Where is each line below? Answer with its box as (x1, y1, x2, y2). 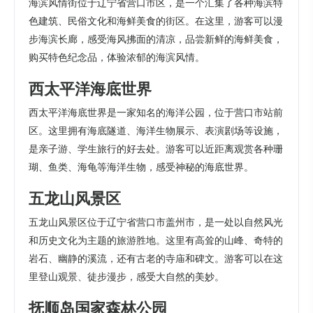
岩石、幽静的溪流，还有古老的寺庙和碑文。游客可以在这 (29, 252, 283, 265)
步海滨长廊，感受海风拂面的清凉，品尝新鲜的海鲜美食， (29, 32, 283, 45)
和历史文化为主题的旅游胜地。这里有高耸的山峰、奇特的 (29, 234, 283, 247)
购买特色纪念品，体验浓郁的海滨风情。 (29, 50, 205, 64)
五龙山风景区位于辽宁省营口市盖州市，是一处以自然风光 (29, 216, 283, 229)
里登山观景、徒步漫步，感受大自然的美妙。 (29, 270, 224, 284)
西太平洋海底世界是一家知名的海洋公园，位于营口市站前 (29, 105, 283, 119)
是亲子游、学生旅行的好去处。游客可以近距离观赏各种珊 (29, 142, 283, 155)
